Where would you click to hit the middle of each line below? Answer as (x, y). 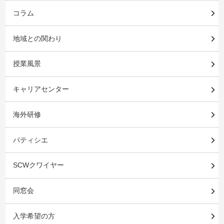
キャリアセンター (41, 89)
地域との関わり (37, 38)
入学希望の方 (34, 216)
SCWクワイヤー (38, 165)
